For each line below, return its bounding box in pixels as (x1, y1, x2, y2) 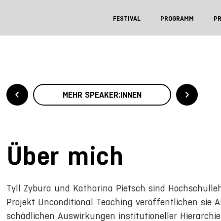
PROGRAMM (160, 15, 194, 22)
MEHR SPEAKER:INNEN (62, 89, 142, 100)
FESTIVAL (113, 15, 141, 22)
